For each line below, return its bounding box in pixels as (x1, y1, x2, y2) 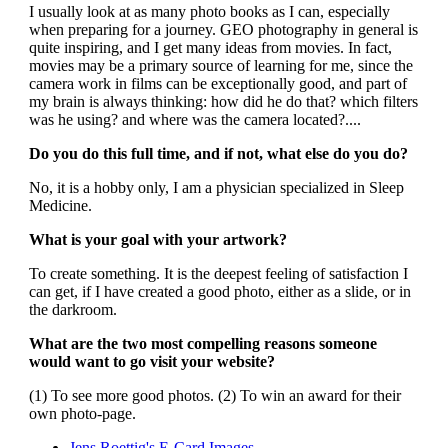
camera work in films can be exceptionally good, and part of (28, 74, 407, 92)
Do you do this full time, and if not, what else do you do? (28, 144, 408, 162)
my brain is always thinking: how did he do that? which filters (28, 92, 418, 110)
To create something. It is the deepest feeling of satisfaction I (28, 264, 408, 282)
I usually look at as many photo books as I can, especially (28, 2, 390, 20)
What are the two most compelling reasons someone (28, 334, 377, 352)
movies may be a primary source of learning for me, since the (28, 56, 413, 74)
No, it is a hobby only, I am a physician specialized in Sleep (28, 178, 404, 196)
